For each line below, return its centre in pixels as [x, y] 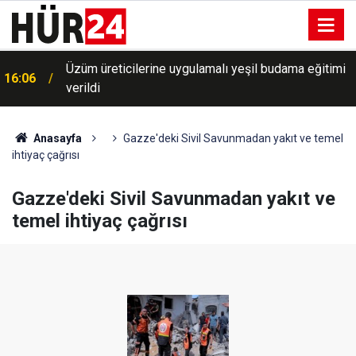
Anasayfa [56, 138]
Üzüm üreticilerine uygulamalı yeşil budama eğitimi [206, 69]
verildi [83, 88]
